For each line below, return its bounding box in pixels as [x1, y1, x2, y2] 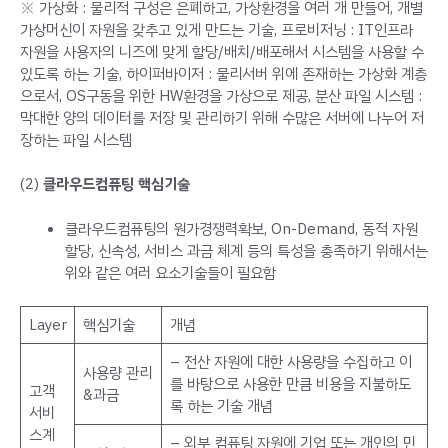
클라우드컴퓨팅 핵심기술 [43, 173, 190, 196]
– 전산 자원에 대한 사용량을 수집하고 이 [169, 351, 412, 374]
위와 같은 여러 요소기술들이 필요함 [65, 261, 276, 284]
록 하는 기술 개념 [169, 395, 273, 418]
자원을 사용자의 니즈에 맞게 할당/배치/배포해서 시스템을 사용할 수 [20, 40, 424, 63]
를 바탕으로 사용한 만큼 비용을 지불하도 [169, 373, 411, 396]
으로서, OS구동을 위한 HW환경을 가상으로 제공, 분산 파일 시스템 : [20, 84, 422, 107]
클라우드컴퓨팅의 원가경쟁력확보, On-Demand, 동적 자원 [65, 217, 418, 240]
